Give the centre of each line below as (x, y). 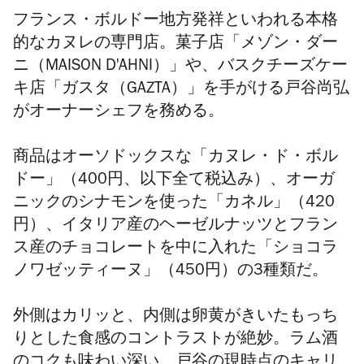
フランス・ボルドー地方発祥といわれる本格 (175, 22)
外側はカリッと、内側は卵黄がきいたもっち (175, 318)
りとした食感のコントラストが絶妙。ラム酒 (175, 341)
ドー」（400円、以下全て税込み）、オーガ (174, 182)
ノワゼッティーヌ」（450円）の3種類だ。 (171, 273)
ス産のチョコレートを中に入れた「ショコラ (175, 250)
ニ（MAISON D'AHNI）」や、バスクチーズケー (180, 68)
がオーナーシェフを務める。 (119, 113)
